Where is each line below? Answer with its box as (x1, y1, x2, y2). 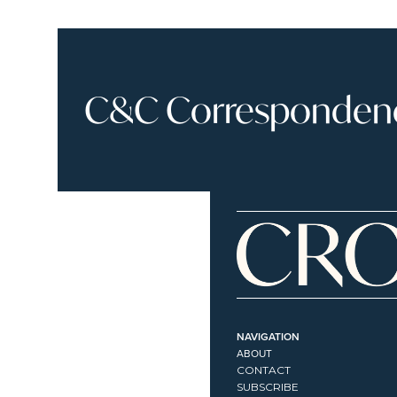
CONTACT (237, 362, 291, 377)
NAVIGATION (237, 328, 300, 344)
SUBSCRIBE (237, 379, 299, 393)
